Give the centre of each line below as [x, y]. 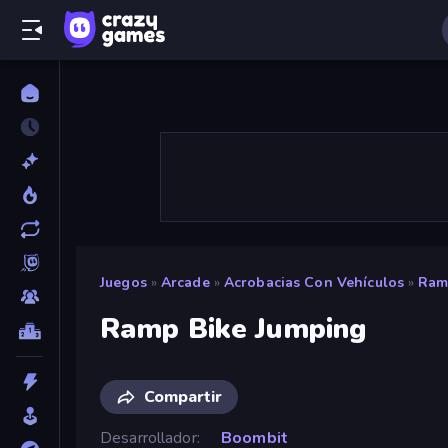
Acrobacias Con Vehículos [314, 282]
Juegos [123, 282]
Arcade [185, 282]
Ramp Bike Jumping [233, 328]
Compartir [183, 396]
